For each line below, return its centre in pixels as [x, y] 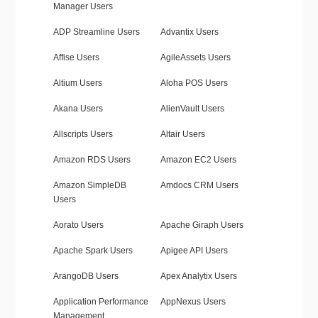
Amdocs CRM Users [199, 186]
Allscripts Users [83, 135]
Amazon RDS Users [92, 160]
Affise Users [76, 58]
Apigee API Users [194, 251]
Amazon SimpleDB [89, 186]
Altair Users [182, 135]
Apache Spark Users [93, 251]
